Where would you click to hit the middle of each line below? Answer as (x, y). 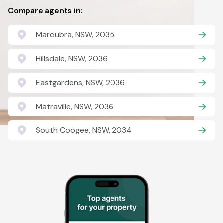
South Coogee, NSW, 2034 (84, 130)
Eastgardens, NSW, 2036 (80, 82)
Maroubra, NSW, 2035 (75, 35)
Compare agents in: (45, 11)
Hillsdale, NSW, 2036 (72, 58)
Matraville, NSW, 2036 (75, 106)
